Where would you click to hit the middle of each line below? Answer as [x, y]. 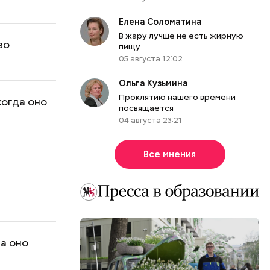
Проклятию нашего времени [177, 97]
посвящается [146, 108]
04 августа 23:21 [151, 121]
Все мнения [170, 155]
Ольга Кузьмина [155, 83]
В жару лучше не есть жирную [181, 36]
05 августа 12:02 [151, 59]
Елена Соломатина [161, 22]
